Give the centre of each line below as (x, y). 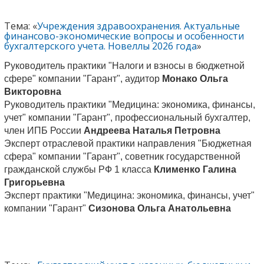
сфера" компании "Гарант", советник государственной (122, 156)
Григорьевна (34, 182)
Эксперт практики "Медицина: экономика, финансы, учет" (129, 195)
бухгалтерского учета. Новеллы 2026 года (100, 46)
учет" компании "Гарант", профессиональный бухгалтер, (127, 117)
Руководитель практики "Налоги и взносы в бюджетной (124, 65)
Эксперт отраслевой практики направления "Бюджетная (128, 143)
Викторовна (32, 91)
